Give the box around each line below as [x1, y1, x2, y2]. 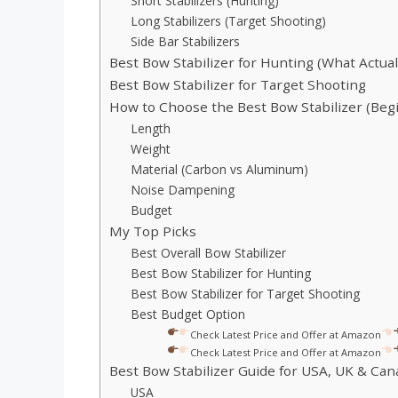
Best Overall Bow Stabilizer [131, 244, 287, 262]
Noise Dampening [131, 181, 235, 199]
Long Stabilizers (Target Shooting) [131, 12, 327, 30]
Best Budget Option [131, 306, 246, 323]
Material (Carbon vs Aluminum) [131, 161, 309, 179]
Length [131, 120, 171, 138]
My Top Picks [109, 222, 196, 241]
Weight [131, 140, 171, 158]
